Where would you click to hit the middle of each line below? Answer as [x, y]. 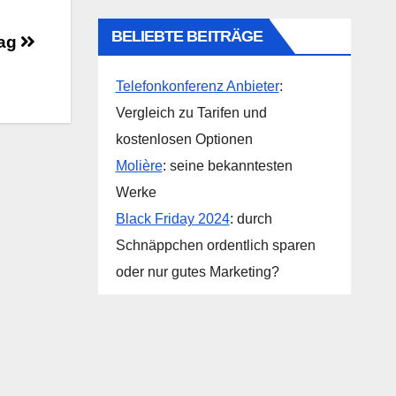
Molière [139, 166]
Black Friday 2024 [172, 219]
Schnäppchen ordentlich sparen [215, 245]
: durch [251, 219]
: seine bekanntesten [227, 166]
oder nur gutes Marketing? [197, 272]
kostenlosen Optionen [184, 139]
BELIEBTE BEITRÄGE [187, 36]
